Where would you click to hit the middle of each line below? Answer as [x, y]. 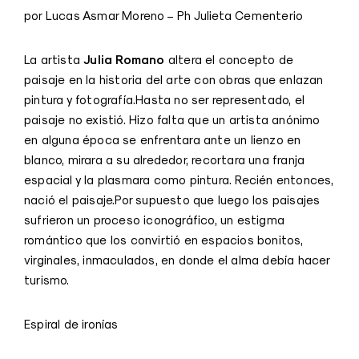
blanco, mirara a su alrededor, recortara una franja [165, 159]
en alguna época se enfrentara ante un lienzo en [163, 139]
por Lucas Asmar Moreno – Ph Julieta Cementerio [164, 15]
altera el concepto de [229, 59]
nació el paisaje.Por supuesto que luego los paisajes [172, 200]
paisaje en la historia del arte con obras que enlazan [174, 79]
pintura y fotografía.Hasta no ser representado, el [165, 99]
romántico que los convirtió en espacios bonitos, [164, 240]
